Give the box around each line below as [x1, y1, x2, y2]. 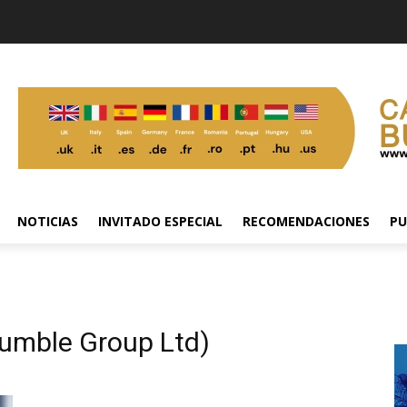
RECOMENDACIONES [243, 212, 370, 230]
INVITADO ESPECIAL [98, 212, 223, 230]
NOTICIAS [17, 212, 78, 230]
